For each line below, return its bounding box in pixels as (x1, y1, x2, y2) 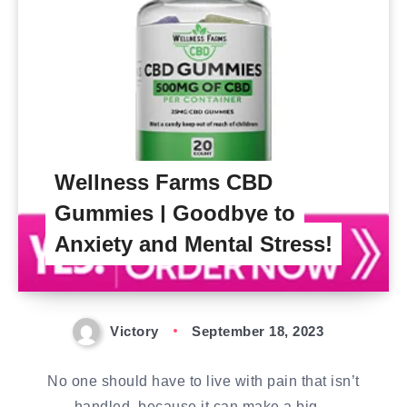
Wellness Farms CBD (55, 170, 273, 194)
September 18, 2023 (192, 323, 324, 339)
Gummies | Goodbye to (55, 201, 295, 225)
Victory (110, 323, 159, 339)
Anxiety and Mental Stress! (55, 232, 333, 256)
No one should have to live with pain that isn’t (47, 373, 360, 390)
